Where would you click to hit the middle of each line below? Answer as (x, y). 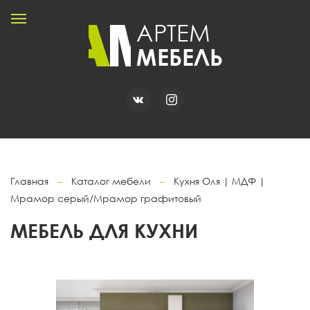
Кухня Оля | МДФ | (219, 181)
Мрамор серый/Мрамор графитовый (106, 198)
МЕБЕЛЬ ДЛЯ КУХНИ (104, 230)
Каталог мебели (111, 181)
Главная (29, 181)
